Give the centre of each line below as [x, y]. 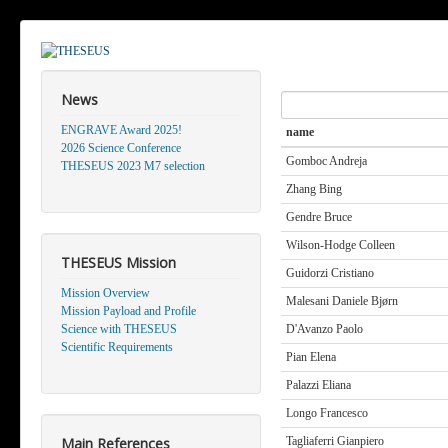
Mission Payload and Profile [128, 311]
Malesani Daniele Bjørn [342, 301]
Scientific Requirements [117, 347]
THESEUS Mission [118, 263]
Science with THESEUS [119, 329]
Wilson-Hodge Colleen [340, 245]
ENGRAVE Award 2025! [121, 130]
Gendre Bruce [319, 217]
